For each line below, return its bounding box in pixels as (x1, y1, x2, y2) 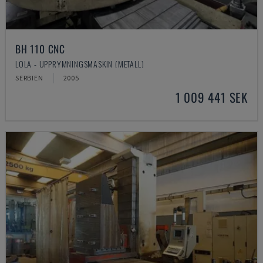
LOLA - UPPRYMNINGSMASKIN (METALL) (15, 58, 144, 70)
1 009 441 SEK (175, 88, 248, 106)
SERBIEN (15, 73, 43, 82)
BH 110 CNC (15, 41, 65, 56)
